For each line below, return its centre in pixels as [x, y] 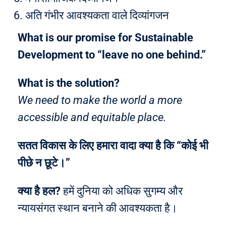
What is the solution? [69, 83]
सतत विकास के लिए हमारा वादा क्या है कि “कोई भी [113, 146]
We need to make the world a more [100, 100]
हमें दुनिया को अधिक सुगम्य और [122, 191]
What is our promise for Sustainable [105, 38]
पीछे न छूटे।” [44, 163]
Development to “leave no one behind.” [112, 55]
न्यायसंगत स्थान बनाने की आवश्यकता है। [98, 208]
